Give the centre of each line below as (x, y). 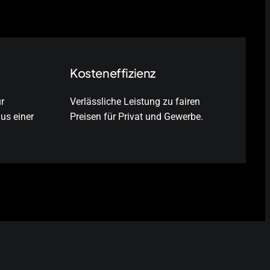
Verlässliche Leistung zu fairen (135, 102)
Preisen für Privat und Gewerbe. (137, 117)
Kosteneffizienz (113, 73)
